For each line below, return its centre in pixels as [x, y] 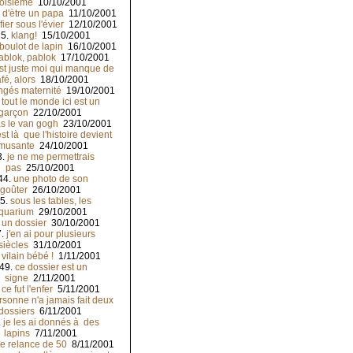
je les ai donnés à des [51, 323]
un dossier [24, 223]
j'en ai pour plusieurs [51, 234]
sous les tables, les [51, 201]
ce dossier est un [51, 268]
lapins [17, 334]
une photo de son [51, 179]
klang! [24, 36]
